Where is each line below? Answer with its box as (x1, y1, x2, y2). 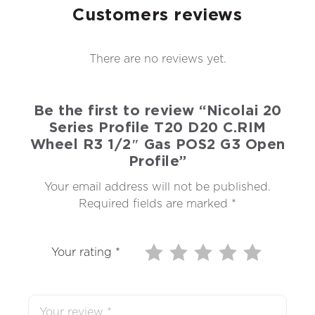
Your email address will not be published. (44, 181, 271, 193)
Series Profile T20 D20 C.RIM (49, 121, 266, 136)
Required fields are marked (79, 198, 231, 210)
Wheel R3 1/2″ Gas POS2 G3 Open (30, 138, 285, 153)
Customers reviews (72, 7, 243, 25)
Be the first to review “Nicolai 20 (33, 104, 282, 119)
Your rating (51, 247, 115, 259)
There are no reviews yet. (89, 53, 226, 65)
